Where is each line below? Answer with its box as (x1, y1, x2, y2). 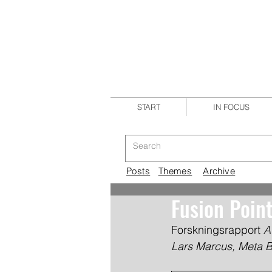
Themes (158, 165, 192, 177)
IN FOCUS (213, 102, 250, 112)
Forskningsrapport (171, 223, 263, 237)
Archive (203, 165, 236, 177)
